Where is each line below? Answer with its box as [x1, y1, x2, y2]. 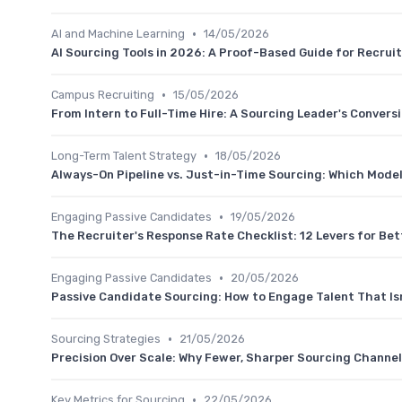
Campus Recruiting [51, 88, 154, 102]
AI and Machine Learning [51, 27, 185, 41]
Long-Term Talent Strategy [51, 149, 197, 163]
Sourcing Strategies [51, 332, 161, 346]
